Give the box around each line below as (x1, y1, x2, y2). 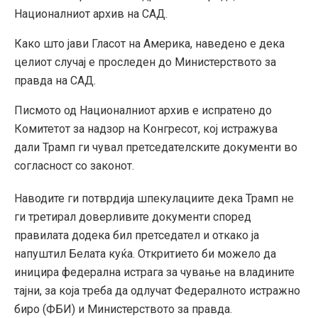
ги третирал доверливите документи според (14, 209, 251, 224)
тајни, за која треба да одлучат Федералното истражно (14, 283, 300, 297)
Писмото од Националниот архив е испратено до (14, 103, 272, 117)
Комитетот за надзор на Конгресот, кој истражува (14, 121, 278, 136)
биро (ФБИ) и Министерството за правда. (14, 302, 232, 316)
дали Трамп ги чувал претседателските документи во (14, 140, 297, 154)
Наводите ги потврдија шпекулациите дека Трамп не (14, 191, 294, 205)
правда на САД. (14, 73, 96, 87)
